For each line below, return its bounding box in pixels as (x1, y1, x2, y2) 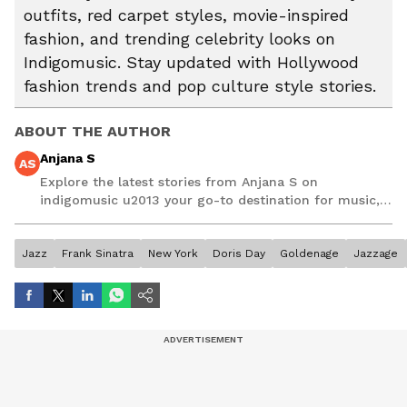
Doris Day (213, 247, 265, 260)
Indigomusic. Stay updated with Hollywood (24, 53, 359, 72)
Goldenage (280, 247, 339, 260)
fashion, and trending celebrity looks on (24, 29, 335, 48)
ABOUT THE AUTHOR (15, 123, 171, 140)
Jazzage (353, 247, 398, 260)
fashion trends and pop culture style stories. (24, 76, 376, 95)
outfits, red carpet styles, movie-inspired (24, 5, 349, 25)
